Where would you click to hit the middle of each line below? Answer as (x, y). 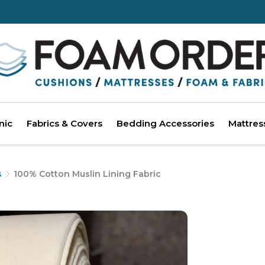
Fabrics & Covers (64, 123)
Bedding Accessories (165, 123)
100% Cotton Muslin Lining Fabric (87, 174)
